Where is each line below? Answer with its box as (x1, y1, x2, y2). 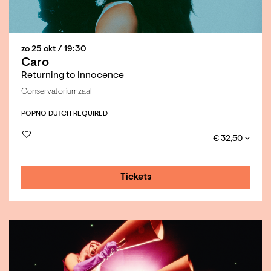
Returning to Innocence (21, 71, 124, 81)
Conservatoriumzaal (21, 88, 91, 97)
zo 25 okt (21, 45, 57, 54)
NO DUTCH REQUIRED (36, 110, 108, 118)
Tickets (120, 172, 152, 183)
